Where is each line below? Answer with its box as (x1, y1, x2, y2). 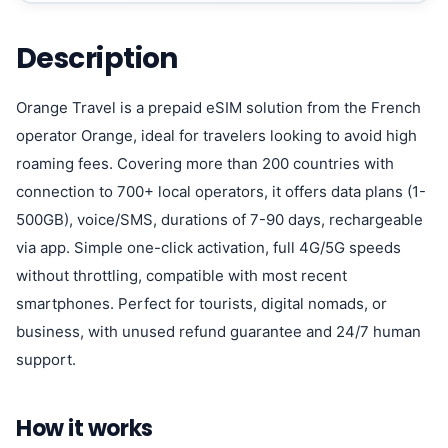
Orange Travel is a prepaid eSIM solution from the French (16, 98, 421, 117)
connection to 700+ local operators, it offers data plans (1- (16, 182, 426, 201)
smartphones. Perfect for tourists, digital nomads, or (16, 294, 387, 313)
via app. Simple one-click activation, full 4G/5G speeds (16, 238, 401, 257)
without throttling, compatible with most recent (16, 266, 347, 285)
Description (16, 39, 178, 78)
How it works (16, 413, 153, 444)
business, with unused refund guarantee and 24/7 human (16, 322, 421, 341)
